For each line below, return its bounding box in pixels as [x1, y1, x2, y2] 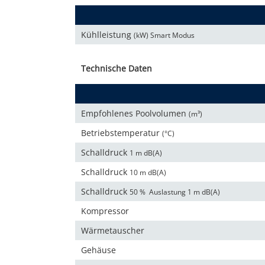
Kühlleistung [81, 29, 134, 41]
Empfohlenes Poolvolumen [81, 108, 189, 119]
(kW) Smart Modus [134, 30, 195, 41]
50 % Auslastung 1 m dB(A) [130, 187, 220, 198]
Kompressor [81, 205, 129, 217]
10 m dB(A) [130, 167, 166, 178]
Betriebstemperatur [81, 127, 162, 139]
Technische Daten [81, 63, 152, 75]
